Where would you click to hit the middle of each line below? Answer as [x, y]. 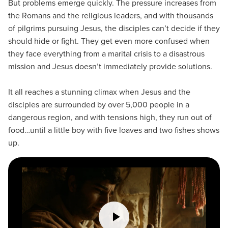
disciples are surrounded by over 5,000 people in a [99, 105]
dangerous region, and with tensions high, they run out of [110, 117]
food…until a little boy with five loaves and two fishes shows [114, 130]
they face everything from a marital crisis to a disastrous [106, 54]
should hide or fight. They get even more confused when [109, 41]
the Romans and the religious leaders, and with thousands [111, 16]
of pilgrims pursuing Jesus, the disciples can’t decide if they [114, 28]
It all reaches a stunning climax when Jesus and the [99, 92]
